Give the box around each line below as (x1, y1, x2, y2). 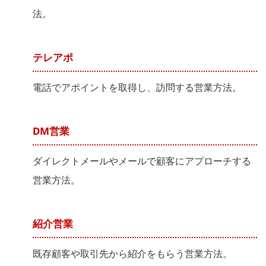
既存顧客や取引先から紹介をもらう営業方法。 (33, 246, 232, 260)
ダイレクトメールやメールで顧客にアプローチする (33, 154, 251, 167)
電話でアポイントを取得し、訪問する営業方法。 (33, 80, 242, 94)
